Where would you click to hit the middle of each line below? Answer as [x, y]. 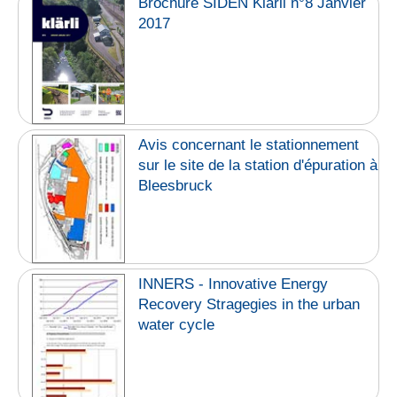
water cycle [177, 324]
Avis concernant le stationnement [249, 145]
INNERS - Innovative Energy [234, 284]
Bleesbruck [176, 186]
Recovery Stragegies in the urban [249, 304]
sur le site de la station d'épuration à [258, 166]
